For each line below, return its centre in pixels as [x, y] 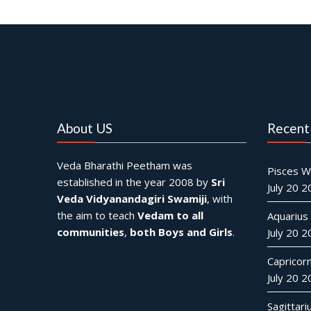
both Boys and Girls [182, 232]
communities [91, 232]
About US [85, 128]
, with [220, 199]
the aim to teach [98, 215]
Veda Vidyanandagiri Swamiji [132, 199]
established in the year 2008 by [134, 182]
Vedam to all [171, 215]
